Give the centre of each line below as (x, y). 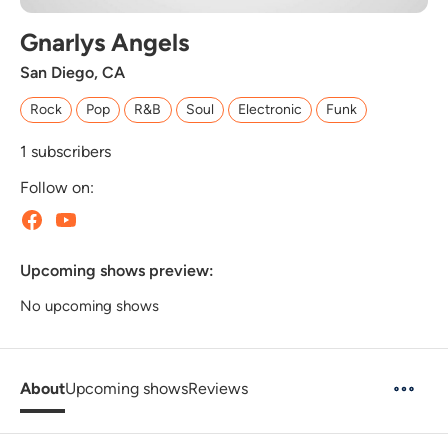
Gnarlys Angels (104, 42)
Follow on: (57, 187)
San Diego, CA (72, 72)
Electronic (269, 109)
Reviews (218, 388)
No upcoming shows (89, 305)
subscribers (69, 151)
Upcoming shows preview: (117, 270)
